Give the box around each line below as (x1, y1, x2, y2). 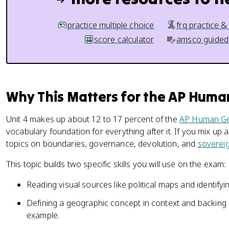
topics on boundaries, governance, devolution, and (6, 138, 198, 149)
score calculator (94, 34, 154, 45)
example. (27, 210, 60, 221)
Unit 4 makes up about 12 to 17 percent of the (6, 113, 179, 125)
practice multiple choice (67, 19, 154, 31)
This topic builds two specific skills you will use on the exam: (6, 158, 226, 170)
